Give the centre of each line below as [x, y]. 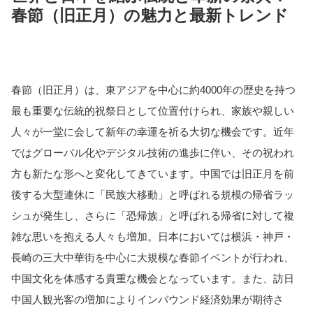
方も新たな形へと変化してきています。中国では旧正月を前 [153, 173]
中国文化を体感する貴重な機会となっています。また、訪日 [153, 278]
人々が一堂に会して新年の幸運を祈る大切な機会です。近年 [153, 131]
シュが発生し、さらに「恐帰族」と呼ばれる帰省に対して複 [153, 215]
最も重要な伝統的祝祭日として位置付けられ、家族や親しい [153, 110]
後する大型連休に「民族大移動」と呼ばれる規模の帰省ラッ [153, 194]
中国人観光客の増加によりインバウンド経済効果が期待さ [147, 299]
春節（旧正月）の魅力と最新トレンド [150, 16]
